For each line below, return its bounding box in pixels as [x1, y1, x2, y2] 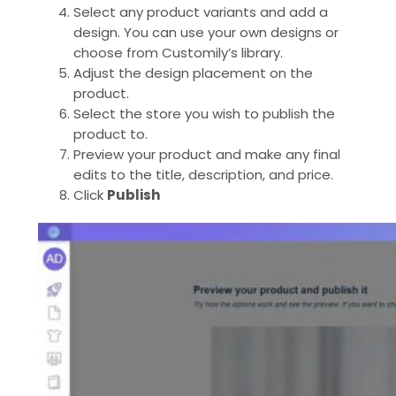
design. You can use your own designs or [73, 22, 339, 42]
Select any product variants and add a [73, 2, 328, 21]
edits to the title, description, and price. [73, 164, 333, 184]
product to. [73, 124, 148, 143]
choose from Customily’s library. [73, 42, 283, 62]
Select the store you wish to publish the [73, 103, 335, 123]
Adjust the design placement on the [73, 63, 313, 82]
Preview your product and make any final [73, 144, 340, 164]
